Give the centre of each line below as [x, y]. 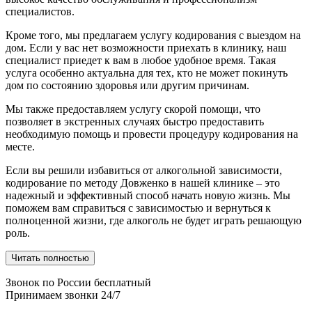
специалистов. [40, 11]
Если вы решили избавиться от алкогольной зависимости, [144, 170]
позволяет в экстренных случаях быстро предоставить [135, 122]
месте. [20, 147]
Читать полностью [50, 258]
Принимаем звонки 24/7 [63, 295]
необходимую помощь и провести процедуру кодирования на [152, 134]
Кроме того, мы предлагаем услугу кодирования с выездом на [153, 35]
